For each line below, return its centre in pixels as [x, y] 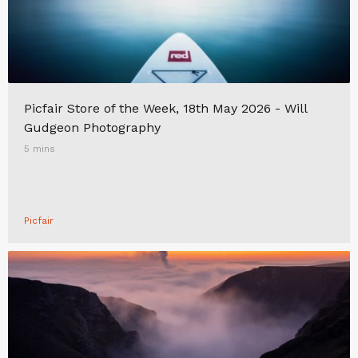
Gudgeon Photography [92, 127]
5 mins [40, 149]
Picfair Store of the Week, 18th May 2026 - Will [165, 108]
